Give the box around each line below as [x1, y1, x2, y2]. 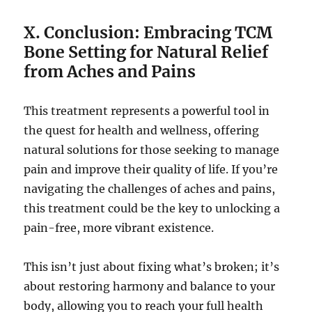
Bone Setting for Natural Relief [24, 42, 269, 63]
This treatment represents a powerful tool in [24, 104, 270, 118]
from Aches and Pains [24, 61, 196, 82]
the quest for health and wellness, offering [24, 123, 260, 138]
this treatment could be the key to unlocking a [24, 201, 281, 216]
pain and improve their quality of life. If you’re [24, 162, 279, 177]
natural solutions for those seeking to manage [24, 143, 280, 157]
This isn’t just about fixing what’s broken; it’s [24, 260, 280, 274]
